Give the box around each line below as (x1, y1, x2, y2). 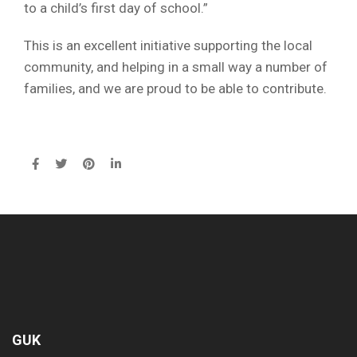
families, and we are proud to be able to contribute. (24, 80, 327, 96)
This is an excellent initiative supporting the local (24, 37, 312, 53)
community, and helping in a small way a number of (24, 59, 328, 75)
